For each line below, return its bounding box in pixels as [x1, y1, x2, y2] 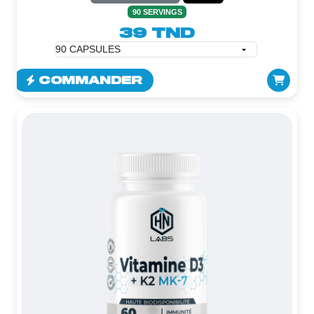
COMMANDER [38, 74, 142, 87]
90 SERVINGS [132, 8, 182, 17]
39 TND [119, 24, 195, 41]
